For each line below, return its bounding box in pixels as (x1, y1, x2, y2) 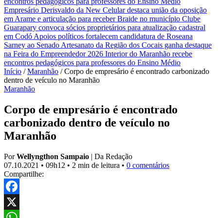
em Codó (4, 32, 34, 40)
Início (4, 67, 21, 75)
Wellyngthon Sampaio (17, 152, 89, 161)
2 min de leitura (72, 161, 122, 169)
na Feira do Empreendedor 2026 (4, 50, 105, 58)
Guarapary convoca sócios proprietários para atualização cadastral (4, 23, 205, 32)
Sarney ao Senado (4, 41, 61, 49)
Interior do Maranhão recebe (105, 50, 192, 58)
